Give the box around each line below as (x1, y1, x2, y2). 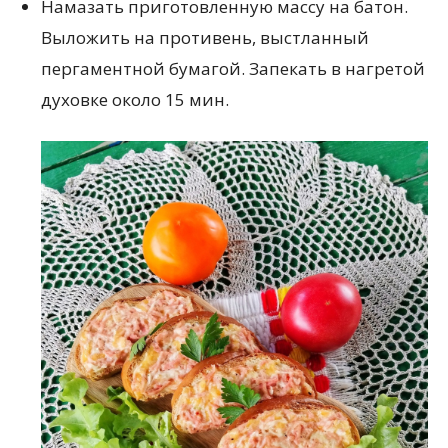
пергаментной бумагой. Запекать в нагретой (41, 57, 425, 81)
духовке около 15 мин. (41, 88, 229, 112)
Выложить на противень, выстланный (41, 26, 369, 50)
